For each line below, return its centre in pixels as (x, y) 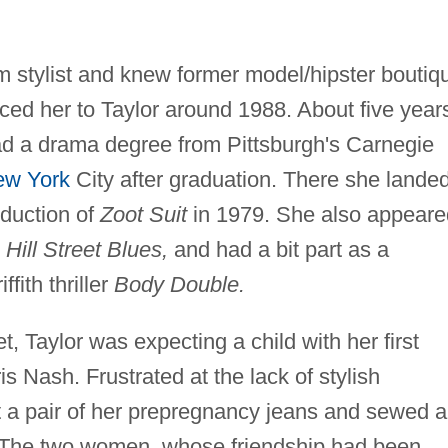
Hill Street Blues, (86, 249)
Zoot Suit (143, 214)
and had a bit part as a (278, 249)
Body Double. (179, 284)
